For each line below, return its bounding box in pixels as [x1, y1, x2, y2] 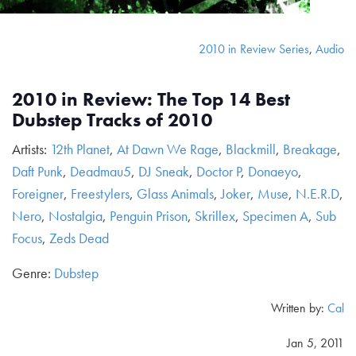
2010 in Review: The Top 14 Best [12, 87, 290, 111]
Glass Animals [137, 184, 214, 203]
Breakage [283, 140, 337, 158]
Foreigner [12, 184, 64, 203]
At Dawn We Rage [117, 140, 219, 158]
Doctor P [196, 162, 241, 180]
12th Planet [50, 140, 110, 158]
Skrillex [195, 207, 235, 225]
